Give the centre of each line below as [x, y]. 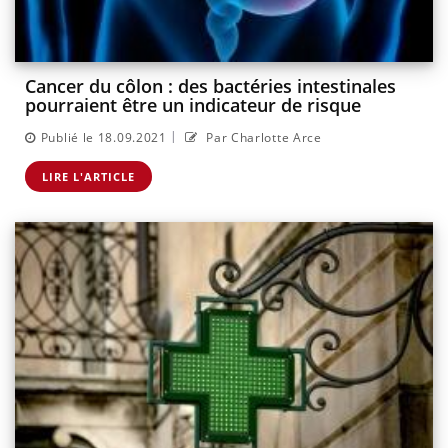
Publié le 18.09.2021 [103, 137]
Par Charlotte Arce [262, 137]
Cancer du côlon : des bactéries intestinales [210, 86]
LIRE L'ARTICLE [88, 176]
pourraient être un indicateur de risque [193, 105]
